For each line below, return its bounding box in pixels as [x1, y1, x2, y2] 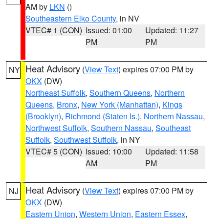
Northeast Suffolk [25, 87, 86, 98]
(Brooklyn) [25, 110, 61, 122]
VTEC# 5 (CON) [25, 146, 82, 157]
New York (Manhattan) [81, 99, 158, 110]
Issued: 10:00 [85, 146, 132, 157]
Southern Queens [89, 87, 151, 98]
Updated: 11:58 [145, 146, 199, 157]
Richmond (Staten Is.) [65, 110, 140, 122]
